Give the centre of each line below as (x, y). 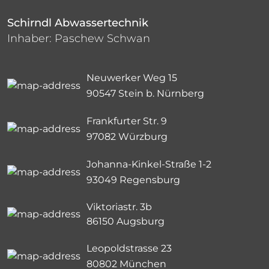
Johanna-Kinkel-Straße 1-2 (149, 164)
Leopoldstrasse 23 (129, 248)
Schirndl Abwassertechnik (78, 23)
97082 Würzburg (127, 136)
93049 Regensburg (133, 180)
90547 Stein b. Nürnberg (145, 93)
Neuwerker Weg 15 (132, 77)
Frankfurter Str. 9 (127, 121)
